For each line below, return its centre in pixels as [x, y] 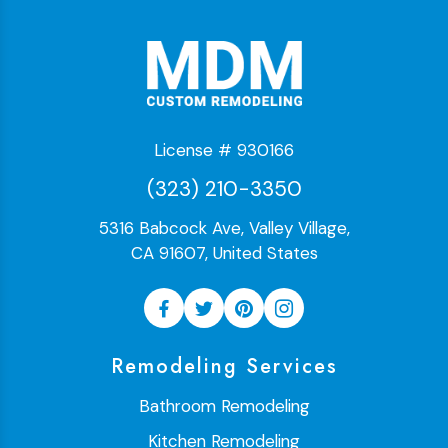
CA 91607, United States [224, 253]
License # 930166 [224, 150]
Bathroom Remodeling [224, 406]
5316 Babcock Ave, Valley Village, [224, 228]
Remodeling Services [224, 367]
